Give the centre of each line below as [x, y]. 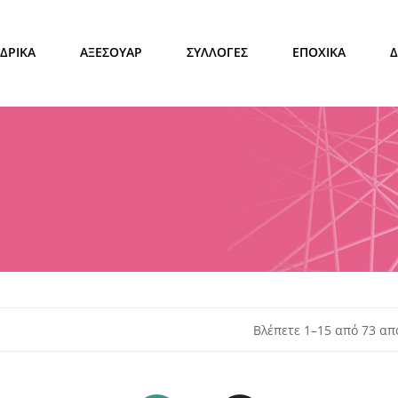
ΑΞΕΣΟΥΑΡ [111, 52]
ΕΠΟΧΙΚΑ [319, 52]
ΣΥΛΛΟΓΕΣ [218, 52]
